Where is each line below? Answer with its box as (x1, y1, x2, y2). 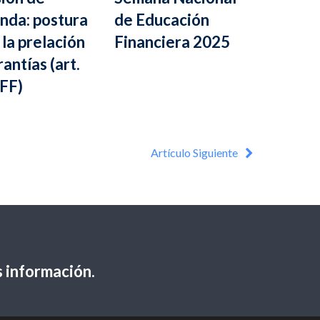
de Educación (114, 10, 209, 29)
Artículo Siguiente (151, 146, 239, 159)
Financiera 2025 (114, 32, 230, 51)
